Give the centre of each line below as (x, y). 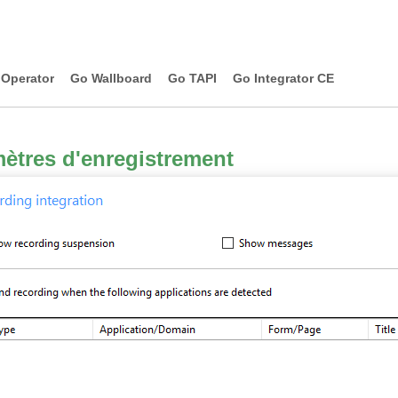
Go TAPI (192, 78)
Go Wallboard (111, 78)
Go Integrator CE (283, 78)
